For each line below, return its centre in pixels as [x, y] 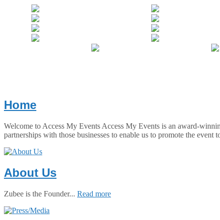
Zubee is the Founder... [41, 193]
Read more [94, 193]
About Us [30, 172]
